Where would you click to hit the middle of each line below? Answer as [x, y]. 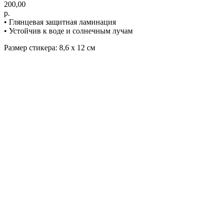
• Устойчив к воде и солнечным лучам [68, 31]
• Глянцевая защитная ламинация [60, 22]
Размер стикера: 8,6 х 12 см [50, 47]
